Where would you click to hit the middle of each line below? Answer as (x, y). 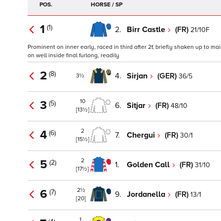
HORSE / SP (107, 5)
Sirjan (138, 76)
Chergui (142, 135)
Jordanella (147, 194)
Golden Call (149, 165)
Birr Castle (147, 29)
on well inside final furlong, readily (74, 56)
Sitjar (137, 105)
